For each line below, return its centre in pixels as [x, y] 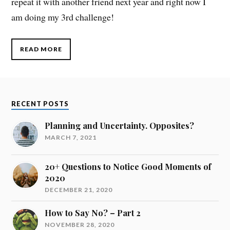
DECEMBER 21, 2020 [79, 189]
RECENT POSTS [40, 104]
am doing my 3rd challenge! [63, 17]
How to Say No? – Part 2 [93, 213]
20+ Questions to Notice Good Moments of [128, 166]
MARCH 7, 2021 [71, 137]
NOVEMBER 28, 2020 [80, 224]
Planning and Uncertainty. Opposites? [120, 125]
